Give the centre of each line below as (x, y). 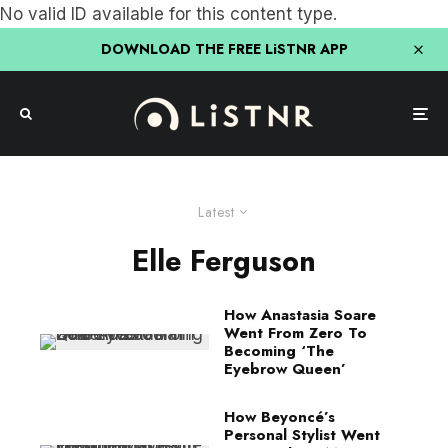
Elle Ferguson (224, 261)
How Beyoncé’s (279, 417)
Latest (216, 212)
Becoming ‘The (279, 351)
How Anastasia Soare (300, 315)
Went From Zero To (295, 333)
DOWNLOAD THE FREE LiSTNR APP (224, 49)
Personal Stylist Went (302, 435)
